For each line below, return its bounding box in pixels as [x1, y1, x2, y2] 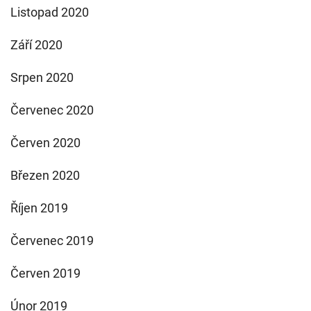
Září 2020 [10, 37, 62, 52]
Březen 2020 [10, 167, 80, 183]
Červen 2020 [10, 135, 81, 150]
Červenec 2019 [10, 233, 94, 248]
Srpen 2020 [10, 69, 74, 85]
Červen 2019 [10, 265, 81, 280]
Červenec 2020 [10, 102, 94, 117]
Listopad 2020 [10, 4, 89, 19]
